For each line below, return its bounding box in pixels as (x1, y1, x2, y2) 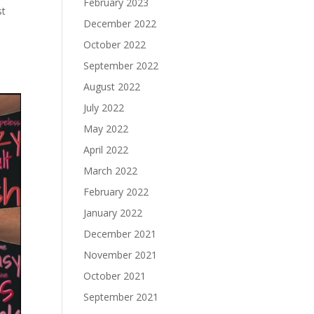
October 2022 (83, 38, 146, 51)
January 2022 (83, 206, 143, 219)
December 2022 (83, 17, 157, 30)
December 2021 (83, 227, 157, 240)
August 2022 (83, 80, 141, 93)
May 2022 (83, 122, 129, 135)
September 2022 (83, 59, 159, 72)
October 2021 (83, 269, 146, 282)
